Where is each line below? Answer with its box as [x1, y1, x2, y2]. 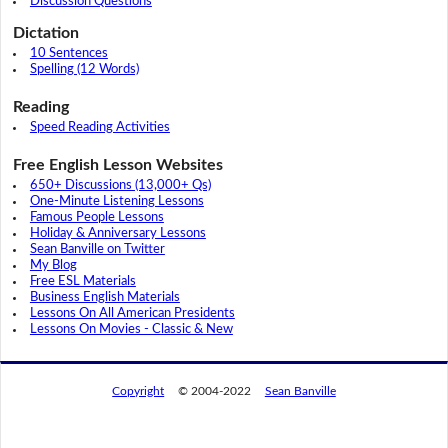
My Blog [29, 259, 77, 273]
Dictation [12, 25, 79, 42]
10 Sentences [29, 47, 108, 61]
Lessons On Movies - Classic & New [29, 323, 233, 337]
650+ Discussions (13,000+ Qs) [29, 179, 211, 193]
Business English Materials [29, 291, 180, 305]
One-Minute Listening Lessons [29, 195, 204, 209]
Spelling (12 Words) [29, 63, 139, 77]
